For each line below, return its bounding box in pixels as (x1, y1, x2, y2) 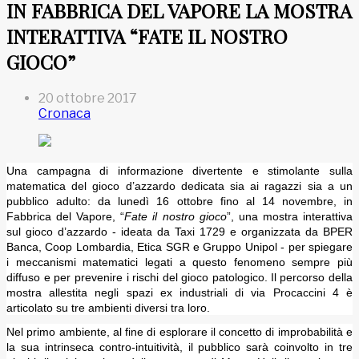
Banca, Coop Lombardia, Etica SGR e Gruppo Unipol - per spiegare (6, 240, 353, 254)
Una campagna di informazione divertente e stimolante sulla (6, 164, 353, 178)
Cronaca (38, 106, 91, 122)
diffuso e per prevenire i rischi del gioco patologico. (6, 271, 268, 284)
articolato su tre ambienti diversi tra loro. (6, 301, 210, 315)
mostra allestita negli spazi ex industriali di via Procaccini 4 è (6, 286, 353, 300)
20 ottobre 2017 (38, 91, 137, 107)
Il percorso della (270, 271, 353, 284)
